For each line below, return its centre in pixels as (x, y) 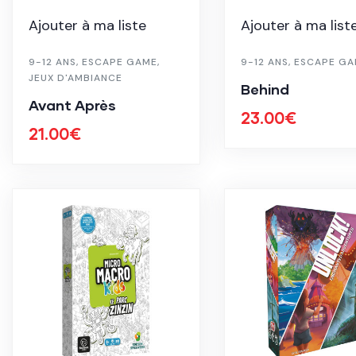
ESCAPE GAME (120, 62)
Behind (265, 89)
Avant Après (72, 104)
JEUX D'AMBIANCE (75, 77)
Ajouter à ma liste (87, 25)
